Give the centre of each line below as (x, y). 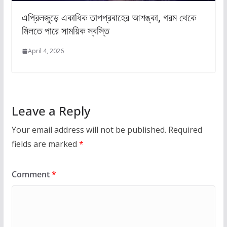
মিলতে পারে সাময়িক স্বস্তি (65, 31)
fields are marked (45, 144)
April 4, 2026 (46, 51)
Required (185, 130)
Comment (31, 175)
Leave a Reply (51, 111)
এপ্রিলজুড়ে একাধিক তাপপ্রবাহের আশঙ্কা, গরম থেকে (109, 18)
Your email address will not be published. (89, 130)
